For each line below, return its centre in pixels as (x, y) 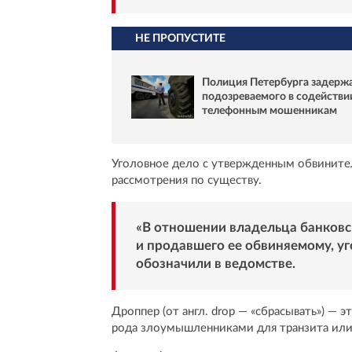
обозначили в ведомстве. (215, 264)
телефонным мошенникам (269, 111)
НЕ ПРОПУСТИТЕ (180, 38)
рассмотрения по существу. (187, 181)
